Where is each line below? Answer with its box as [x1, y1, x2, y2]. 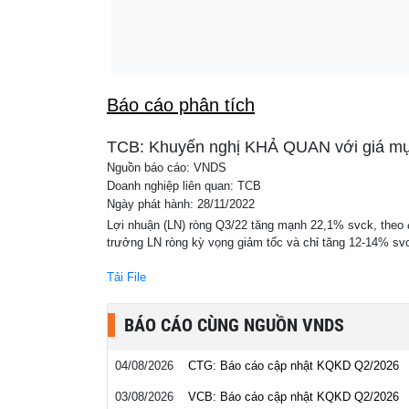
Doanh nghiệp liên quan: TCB [107, 180, 261, 193]
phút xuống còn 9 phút [184, 16, 299, 29]
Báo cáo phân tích [107, 95, 255, 115]
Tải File [107, 270, 146, 284]
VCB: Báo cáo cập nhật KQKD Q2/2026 [188, 390, 399, 404]
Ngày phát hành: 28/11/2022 [107, 198, 255, 211]
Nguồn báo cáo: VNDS [107, 162, 226, 174]
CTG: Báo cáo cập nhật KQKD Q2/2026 [188, 359, 399, 372]
